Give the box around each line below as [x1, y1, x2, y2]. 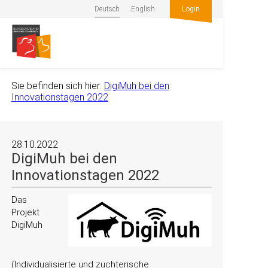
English [131, 5, 156, 13]
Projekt [11, 207, 39, 218]
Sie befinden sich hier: [11, 80, 102, 92]
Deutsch [95, 5, 120, 13]
